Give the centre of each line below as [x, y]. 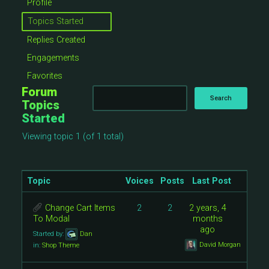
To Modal [51, 219]
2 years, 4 [207, 208]
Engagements [53, 58]
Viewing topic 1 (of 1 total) [73, 137]
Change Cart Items [80, 208]
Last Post [212, 181]
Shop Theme [61, 245]
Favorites [45, 76]
